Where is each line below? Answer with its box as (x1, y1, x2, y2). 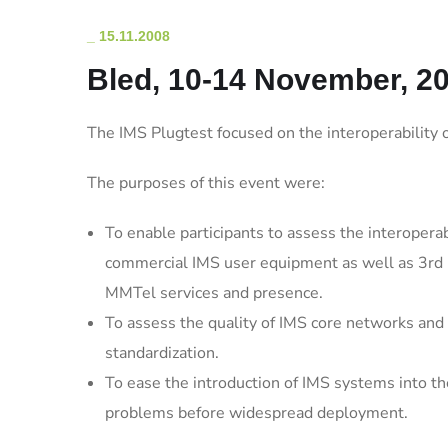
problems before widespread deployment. (105, 402, 408, 424)
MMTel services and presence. (105, 282, 323, 304)
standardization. (105, 342, 219, 364)
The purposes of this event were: (87, 172, 325, 194)
